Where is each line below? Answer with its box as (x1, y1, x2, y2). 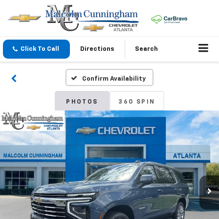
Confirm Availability (82, 76, 146, 83)
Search (135, 46, 158, 53)
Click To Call (21, 46, 59, 53)
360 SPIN (118, 99, 155, 106)
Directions (80, 46, 114, 53)
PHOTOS (66, 99, 98, 106)
